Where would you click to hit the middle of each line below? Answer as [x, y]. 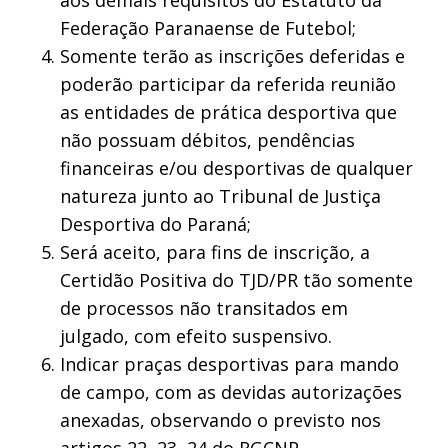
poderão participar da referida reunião [228, 83]
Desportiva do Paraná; [155, 223]
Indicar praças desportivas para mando [229, 363]
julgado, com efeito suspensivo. [196, 335]
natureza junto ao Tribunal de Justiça [220, 195]
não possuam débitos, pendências [207, 139]
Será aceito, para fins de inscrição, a [215, 251]
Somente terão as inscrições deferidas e [232, 55]
